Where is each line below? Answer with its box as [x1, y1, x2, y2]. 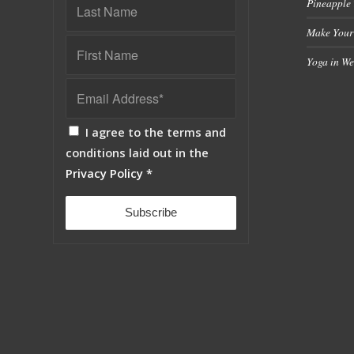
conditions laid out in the [66, 145, 209, 161]
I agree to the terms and [85, 124, 226, 141]
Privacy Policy [66, 165, 143, 182]
